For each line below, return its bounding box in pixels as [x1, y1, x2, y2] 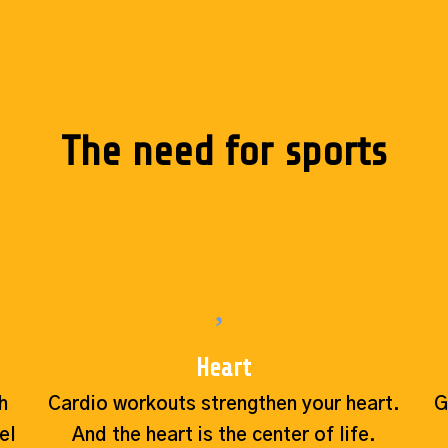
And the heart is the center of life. [71, 425, 376, 445]
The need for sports [61, 127, 387, 175]
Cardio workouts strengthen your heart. [47, 394, 400, 414]
